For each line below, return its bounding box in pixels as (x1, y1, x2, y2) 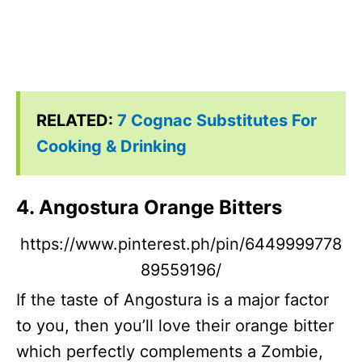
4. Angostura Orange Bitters (16, 196, 282, 219)
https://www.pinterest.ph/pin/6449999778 (20, 234, 342, 254)
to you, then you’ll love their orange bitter (16, 316, 334, 335)
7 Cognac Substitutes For (117, 111, 317, 130)
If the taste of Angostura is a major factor (16, 290, 329, 309)
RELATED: (36, 111, 117, 130)
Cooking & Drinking (36, 137, 187, 156)
